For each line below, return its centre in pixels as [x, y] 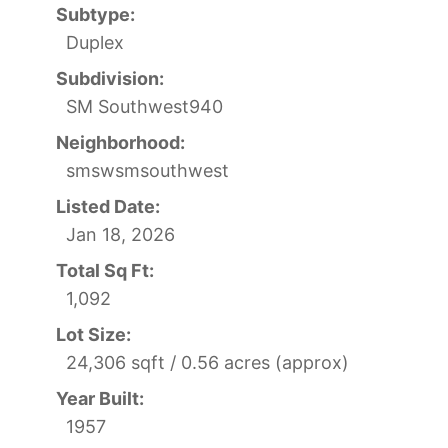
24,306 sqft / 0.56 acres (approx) [207, 362]
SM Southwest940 [144, 106]
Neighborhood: [120, 142]
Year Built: [100, 398]
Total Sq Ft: [105, 270]
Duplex [95, 42]
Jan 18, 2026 [120, 234]
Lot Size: [93, 334]
